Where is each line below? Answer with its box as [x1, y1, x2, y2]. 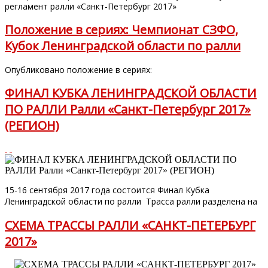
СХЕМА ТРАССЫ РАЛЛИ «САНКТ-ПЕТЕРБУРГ [5, 217, 255, 233]
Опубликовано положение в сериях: [5, 63, 152, 75]
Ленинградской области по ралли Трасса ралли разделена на [5, 196, 257, 207]
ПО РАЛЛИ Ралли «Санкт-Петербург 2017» [5, 101, 251, 118]
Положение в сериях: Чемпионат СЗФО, [5, 22, 238, 38]
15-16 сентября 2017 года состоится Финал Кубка [5, 184, 209, 196]
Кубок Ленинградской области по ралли [5, 38, 240, 54]
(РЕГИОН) [5, 117, 59, 134]
